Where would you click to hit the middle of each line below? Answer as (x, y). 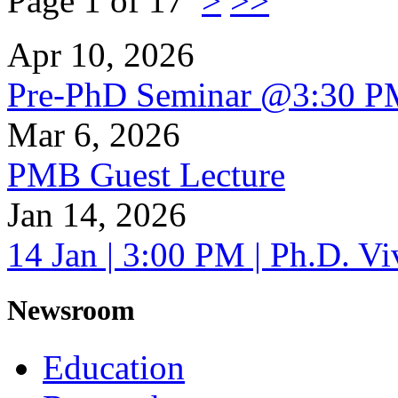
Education (114, 367)
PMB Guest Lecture (146, 175)
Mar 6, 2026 (94, 135)
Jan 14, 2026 (97, 215)
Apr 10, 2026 (101, 55)
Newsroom (71, 310)
